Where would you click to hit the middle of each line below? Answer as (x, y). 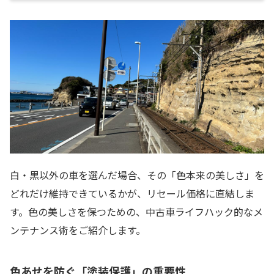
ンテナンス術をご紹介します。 (78, 230)
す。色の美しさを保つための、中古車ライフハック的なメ (136, 212)
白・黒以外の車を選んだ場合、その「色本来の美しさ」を (137, 175)
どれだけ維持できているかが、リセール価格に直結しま (132, 194)
